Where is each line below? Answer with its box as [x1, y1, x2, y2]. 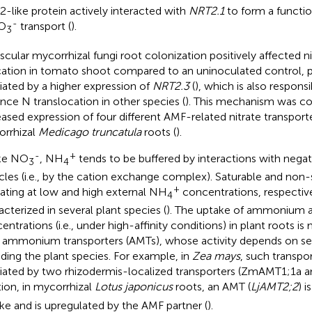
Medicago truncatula [38, 125, 141, 139]
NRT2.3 [152, 79, 189, 93]
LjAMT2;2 [250, 280, 298, 294]
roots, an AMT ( [172, 280, 251, 294]
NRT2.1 [188, 3, 224, 17]
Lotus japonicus [94, 280, 173, 294]
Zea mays [192, 249, 240, 263]
